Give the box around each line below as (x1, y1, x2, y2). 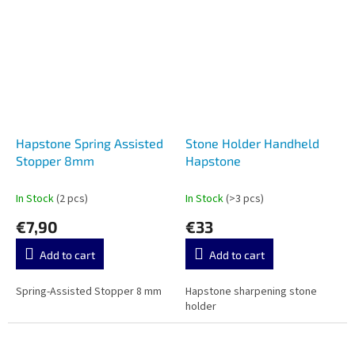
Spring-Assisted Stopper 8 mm (16, 284, 162, 300)
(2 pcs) (56, 191, 88, 208)
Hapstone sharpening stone (185, 284, 317, 300)
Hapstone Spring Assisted (16, 136, 163, 151)
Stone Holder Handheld (185, 136, 319, 151)
